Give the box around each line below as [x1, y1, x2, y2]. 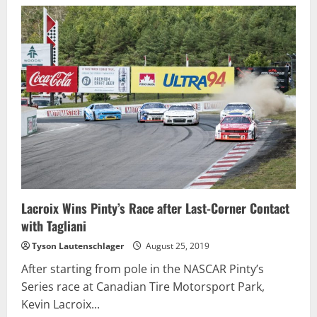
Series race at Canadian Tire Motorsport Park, [21, 279, 265, 294]
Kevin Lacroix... [21, 296, 100, 312]
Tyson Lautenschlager [32, 240, 124, 252]
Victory [84, 74, 119, 88]
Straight [84, 64, 123, 78]
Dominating [84, 14, 142, 28]
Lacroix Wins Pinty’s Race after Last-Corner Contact [21, 199, 289, 217]
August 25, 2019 [144, 240, 209, 252]
